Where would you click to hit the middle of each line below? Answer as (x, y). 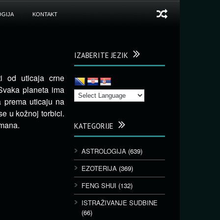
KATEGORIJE (94, 126)
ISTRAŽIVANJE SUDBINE (120, 203)
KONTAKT (45, 14)
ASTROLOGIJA (104, 151)
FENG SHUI (99, 185)
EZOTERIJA (99, 168)
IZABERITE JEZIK (101, 55)
